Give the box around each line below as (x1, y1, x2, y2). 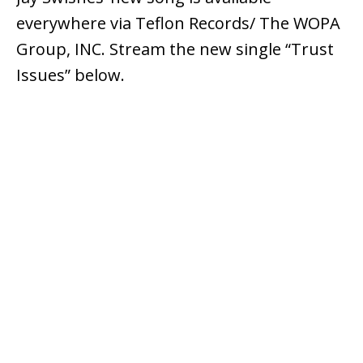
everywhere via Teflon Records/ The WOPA (16, 12, 340, 35)
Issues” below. (16, 64, 125, 87)
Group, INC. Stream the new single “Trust (16, 38, 334, 61)
